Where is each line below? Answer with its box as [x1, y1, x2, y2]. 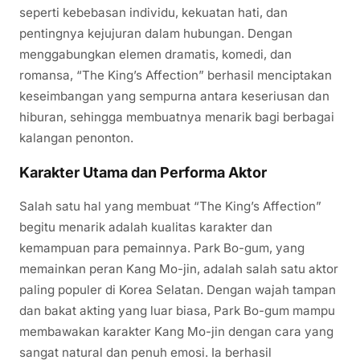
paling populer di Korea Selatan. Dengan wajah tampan [19, 282, 336, 298]
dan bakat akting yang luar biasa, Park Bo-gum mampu [19, 303, 335, 319]
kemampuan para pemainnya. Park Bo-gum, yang [19, 240, 305, 256]
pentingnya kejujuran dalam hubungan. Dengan [19, 26, 292, 42]
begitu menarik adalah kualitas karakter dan [19, 219, 272, 235]
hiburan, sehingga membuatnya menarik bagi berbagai [19, 109, 334, 125]
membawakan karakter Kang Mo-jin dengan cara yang [19, 324, 333, 340]
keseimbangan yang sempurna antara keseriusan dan [19, 88, 329, 104]
